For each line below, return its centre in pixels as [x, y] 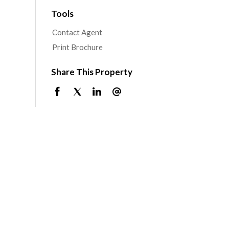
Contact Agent [77, 32]
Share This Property [91, 72]
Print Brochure [77, 47]
